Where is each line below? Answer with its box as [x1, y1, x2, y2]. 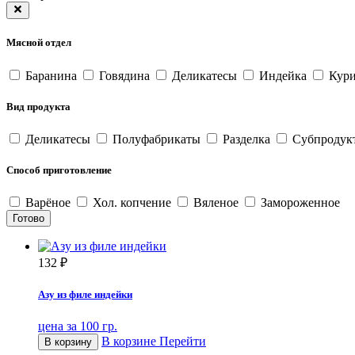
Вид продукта [6, 100, 71, 113]
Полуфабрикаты [109, 132, 204, 146]
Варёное [22, 196, 74, 210]
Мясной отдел [6, 36, 71, 49]
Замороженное [258, 196, 340, 210]
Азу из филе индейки [38, 288, 132, 301]
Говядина [96, 68, 153, 82]
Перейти [159, 334, 206, 348]
